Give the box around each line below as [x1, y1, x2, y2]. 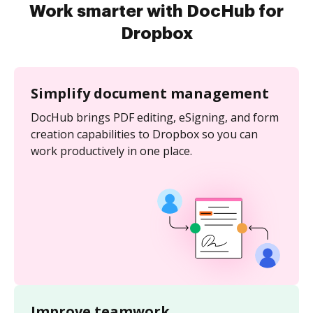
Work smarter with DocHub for [29, 3, 284, 20]
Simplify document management [31, 84, 269, 103]
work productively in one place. [31, 143, 192, 159]
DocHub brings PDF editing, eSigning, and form [31, 110, 279, 126]
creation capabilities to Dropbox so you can [31, 126, 258, 143]
